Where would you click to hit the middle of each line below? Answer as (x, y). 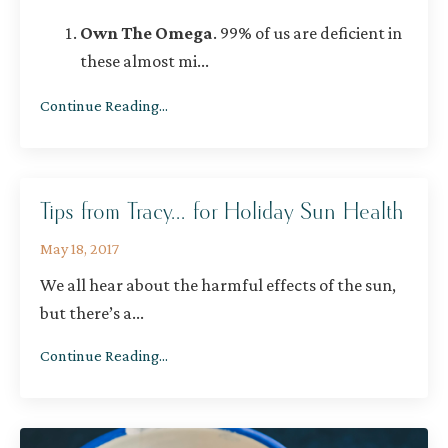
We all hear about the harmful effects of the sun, (218, 285)
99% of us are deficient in (309, 33)
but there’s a (86, 313)
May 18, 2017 (79, 249)
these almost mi (138, 61)
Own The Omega (146, 33)
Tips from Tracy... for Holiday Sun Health (221, 212)
